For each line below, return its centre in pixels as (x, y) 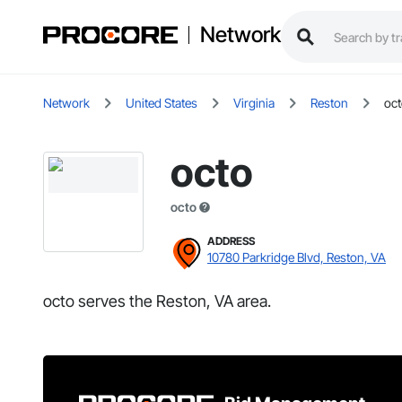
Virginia (254, 103)
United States (162, 103)
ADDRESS (231, 241)
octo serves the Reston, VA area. (157, 301)
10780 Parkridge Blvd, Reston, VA (297, 258)
